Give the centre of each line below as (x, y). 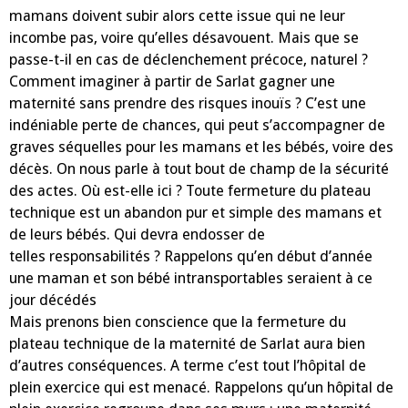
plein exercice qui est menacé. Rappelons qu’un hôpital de (201, 387)
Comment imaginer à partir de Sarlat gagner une (172, 81)
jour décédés (53, 300)
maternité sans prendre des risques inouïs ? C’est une (188, 103)
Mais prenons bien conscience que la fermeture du (178, 321)
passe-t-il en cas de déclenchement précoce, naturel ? (189, 59)
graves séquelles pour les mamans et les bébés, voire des (201, 147)
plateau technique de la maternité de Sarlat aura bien (187, 343)
